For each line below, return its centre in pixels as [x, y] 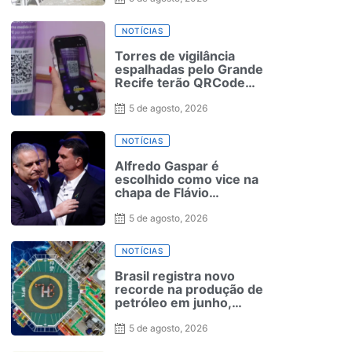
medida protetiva [167, 109]
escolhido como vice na [187, 179]
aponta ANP [151, 315]
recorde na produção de [189, 289]
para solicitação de [172, 95]
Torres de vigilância [175, 55]
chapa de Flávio [162, 192]
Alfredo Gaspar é [167, 165]
